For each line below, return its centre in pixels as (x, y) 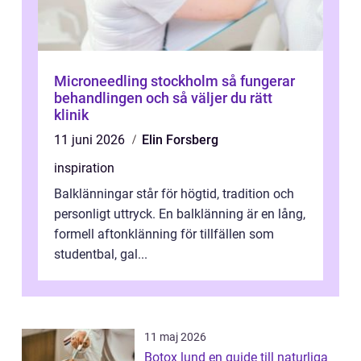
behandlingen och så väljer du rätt (163, 98)
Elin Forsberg (180, 140)
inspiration (84, 168)
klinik (71, 115)
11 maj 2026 (175, 337)
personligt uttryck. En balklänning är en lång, (180, 214)
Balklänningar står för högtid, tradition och (174, 194)
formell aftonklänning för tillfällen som (164, 234)
